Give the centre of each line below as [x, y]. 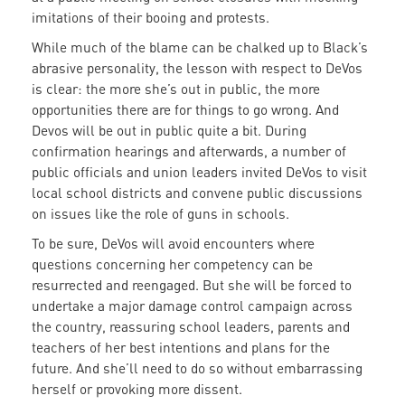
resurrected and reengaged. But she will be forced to [192, 285]
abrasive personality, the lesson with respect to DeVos [197, 68]
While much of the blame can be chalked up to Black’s [200, 47]
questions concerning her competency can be [172, 264]
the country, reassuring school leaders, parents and [191, 327]
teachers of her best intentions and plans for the [181, 348]
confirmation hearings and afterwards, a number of [189, 151]
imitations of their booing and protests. [154, 18]
